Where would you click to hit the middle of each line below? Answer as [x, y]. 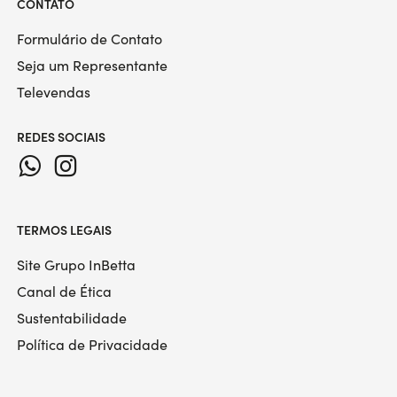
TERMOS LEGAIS [64, 229]
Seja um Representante [92, 65]
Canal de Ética [64, 291]
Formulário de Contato [89, 38]
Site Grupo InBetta [76, 264]
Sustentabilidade [71, 317]
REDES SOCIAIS [61, 137]
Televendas [53, 91]
